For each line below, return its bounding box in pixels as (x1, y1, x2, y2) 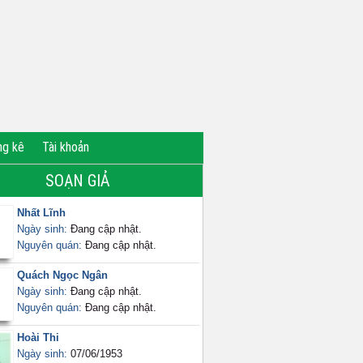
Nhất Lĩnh (17, 207, 66, 219)
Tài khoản (42, 139, 89, 155)
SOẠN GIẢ (45, 171, 110, 190)
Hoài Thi (17, 331, 59, 344)
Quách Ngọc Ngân (17, 269, 108, 281)
